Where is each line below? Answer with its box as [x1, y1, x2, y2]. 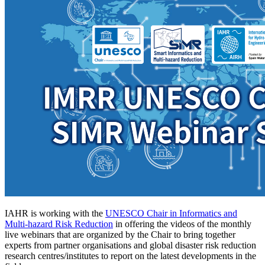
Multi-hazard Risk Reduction [5, 219, 113, 230]
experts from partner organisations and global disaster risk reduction [5, 240, 256, 251]
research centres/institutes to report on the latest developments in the [5, 251, 256, 261]
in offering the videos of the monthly [113, 219, 251, 230]
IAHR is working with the [5, 208, 105, 219]
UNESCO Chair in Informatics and [105, 208, 237, 219]
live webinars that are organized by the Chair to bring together [5, 230, 235, 240]
